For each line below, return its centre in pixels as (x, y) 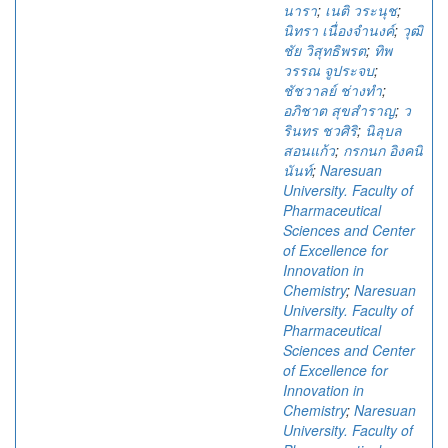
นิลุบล (383, 130)
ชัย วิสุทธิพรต (324, 50)
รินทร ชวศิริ (320, 130)
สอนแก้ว (309, 150)
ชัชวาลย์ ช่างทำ (332, 90)
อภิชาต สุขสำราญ (339, 110)
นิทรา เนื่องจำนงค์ (338, 30)
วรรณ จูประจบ (328, 70)
